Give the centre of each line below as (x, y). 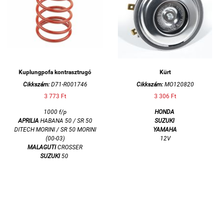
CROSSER (69, 147)
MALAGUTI (42, 147)
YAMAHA (165, 129)
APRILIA (29, 121)
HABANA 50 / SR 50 (66, 121)
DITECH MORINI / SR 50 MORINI (55, 129)
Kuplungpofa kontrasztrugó (55, 72)
